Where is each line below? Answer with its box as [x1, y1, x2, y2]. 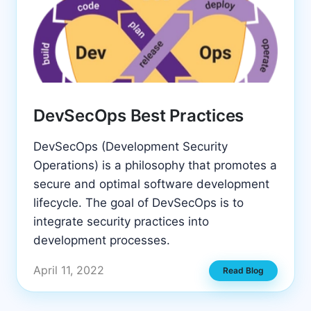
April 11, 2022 [33, 263, 104, 278]
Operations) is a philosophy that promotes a [33, 158, 277, 173]
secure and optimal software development [33, 177, 269, 192]
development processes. [33, 233, 170, 248]
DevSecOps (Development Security [33, 140, 228, 154]
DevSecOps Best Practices [33, 106, 244, 126]
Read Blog [223, 264, 264, 276]
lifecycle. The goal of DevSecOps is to [33, 196, 244, 210]
